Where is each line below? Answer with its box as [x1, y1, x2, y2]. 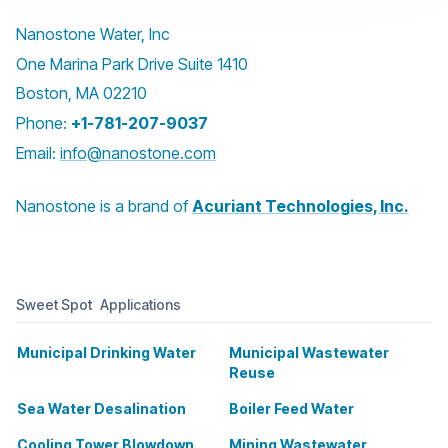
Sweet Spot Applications [16, 295, 181, 313]
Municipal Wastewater [229, 343, 389, 361]
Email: [16, 142, 60, 163]
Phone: [16, 113, 71, 134]
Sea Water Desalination [17, 399, 186, 417]
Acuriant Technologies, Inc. [192, 196, 409, 217]
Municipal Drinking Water [17, 343, 196, 361]
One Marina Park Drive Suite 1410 [16, 53, 248, 74]
